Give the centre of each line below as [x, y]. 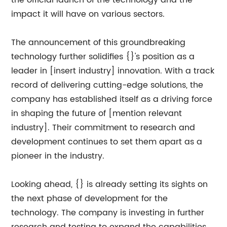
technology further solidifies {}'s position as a [103, 57]
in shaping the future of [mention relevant [97, 113]
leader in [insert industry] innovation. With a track [113, 71]
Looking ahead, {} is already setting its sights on [110, 184]
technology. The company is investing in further [108, 213]
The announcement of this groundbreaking [99, 43]
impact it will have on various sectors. [88, 14]
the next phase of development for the [90, 199]
